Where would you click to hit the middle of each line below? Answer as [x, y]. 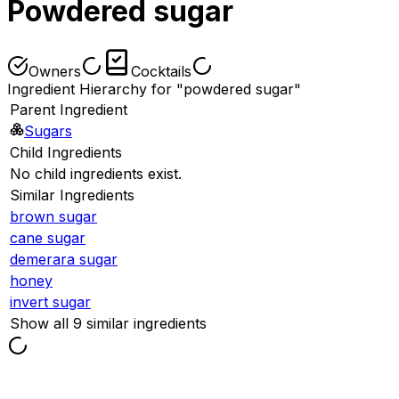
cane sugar [48, 237]
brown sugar [53, 216]
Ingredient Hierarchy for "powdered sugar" [154, 89]
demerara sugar [64, 259]
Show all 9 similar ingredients [108, 323]
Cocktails [161, 71]
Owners [55, 71]
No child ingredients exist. [96, 173]
